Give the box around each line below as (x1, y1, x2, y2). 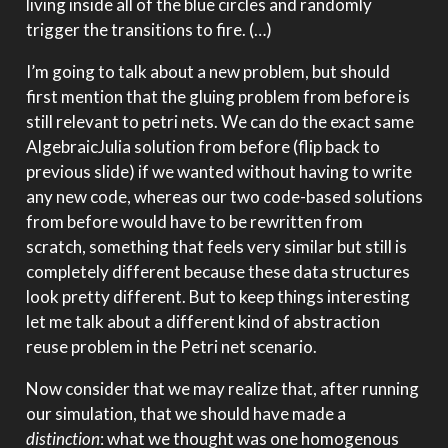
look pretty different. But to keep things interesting (25, 286, 410, 308)
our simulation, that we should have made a (25, 403, 346, 425)
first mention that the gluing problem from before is (25, 86, 410, 108)
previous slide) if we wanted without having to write (25, 161, 412, 183)
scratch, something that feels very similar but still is (25, 236, 407, 258)
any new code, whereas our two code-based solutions (25, 186, 423, 208)
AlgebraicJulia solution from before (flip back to (25, 136, 380, 158)
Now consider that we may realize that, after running (25, 378, 419, 400)
